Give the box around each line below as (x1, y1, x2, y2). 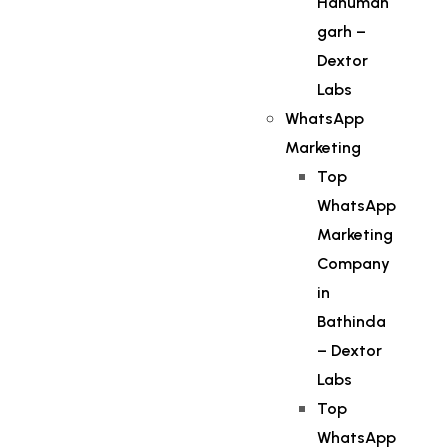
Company (317, 254, 391, 273)
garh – (317, 22, 367, 41)
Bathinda (317, 312, 387, 331)
